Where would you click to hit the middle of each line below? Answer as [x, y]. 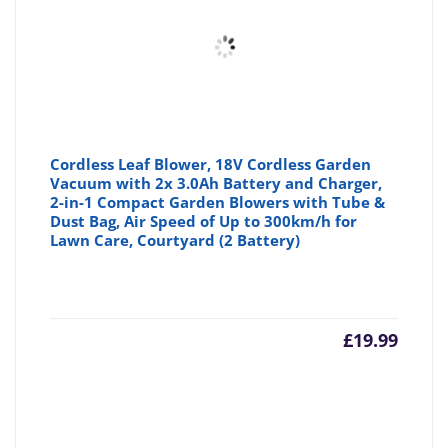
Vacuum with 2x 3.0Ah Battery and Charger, [216, 183]
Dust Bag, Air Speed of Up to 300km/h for [204, 221]
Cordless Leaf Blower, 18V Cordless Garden [211, 164]
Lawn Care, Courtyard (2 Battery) [175, 240]
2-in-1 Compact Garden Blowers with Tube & [218, 202]
